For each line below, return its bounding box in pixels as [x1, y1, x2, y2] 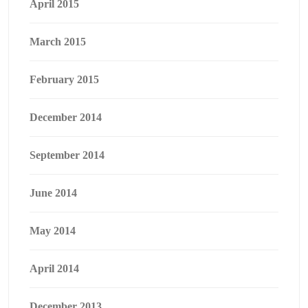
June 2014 [30, 187, 77, 199]
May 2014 [30, 225, 76, 236]
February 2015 [30, 74, 99, 85]
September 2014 [30, 149, 104, 161]
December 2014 [30, 111, 102, 123]
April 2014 [30, 263, 79, 274]
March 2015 [30, 36, 86, 47]
